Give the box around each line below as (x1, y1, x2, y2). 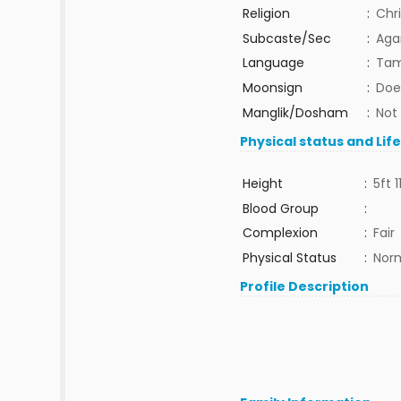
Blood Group (242, 200, 319, 218)
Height (242, 175, 283, 192)
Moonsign (242, 79, 303, 97)
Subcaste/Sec (242, 30, 331, 47)
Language (242, 54, 304, 72)
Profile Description (240, 277, 370, 295)
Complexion (242, 224, 318, 242)
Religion (242, 4, 290, 22)
